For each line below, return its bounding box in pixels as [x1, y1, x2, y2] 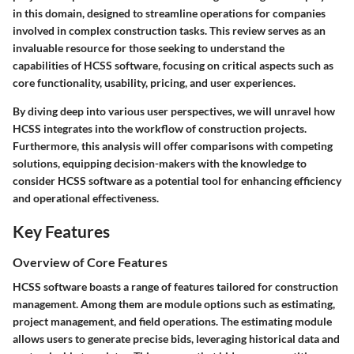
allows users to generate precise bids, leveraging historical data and [13, 332, 340, 346]
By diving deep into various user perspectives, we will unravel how [13, 104, 335, 118]
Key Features [13, 220, 110, 241]
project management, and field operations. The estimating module [13, 314, 332, 329]
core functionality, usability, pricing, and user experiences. [13, 75, 296, 89]
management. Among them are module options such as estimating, [13, 297, 335, 311]
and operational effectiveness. [13, 190, 159, 205]
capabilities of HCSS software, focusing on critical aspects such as [13, 58, 333, 72]
